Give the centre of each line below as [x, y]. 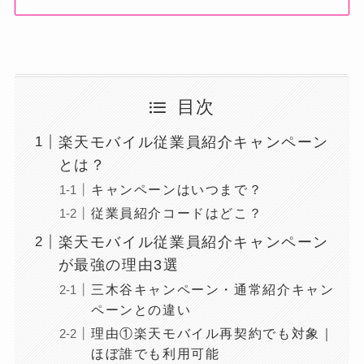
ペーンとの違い [141, 309]
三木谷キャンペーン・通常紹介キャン [212, 289]
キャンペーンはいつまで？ [177, 189]
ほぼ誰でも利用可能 [155, 353]
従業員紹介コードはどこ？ [177, 212]
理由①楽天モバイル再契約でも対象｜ [212, 333]
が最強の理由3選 [119, 264]
